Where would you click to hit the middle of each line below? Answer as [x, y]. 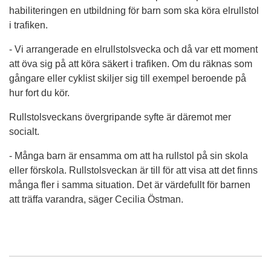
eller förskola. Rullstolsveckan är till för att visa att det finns [133, 170]
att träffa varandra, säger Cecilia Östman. [96, 199]
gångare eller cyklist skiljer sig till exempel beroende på [128, 78]
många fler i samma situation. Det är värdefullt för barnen [130, 184]
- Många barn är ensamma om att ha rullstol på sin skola [129, 155]
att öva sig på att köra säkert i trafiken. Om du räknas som [131, 64]
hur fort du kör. [39, 93]
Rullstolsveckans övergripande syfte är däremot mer [120, 117]
